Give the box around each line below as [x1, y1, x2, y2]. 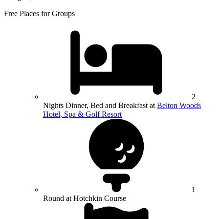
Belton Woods [157, 101, 201, 110]
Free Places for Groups [4, 9, 75, 18]
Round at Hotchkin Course [43, 194, 126, 203]
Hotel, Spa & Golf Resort [43, 110, 122, 119]
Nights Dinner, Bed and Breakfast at [43, 101, 157, 110]
